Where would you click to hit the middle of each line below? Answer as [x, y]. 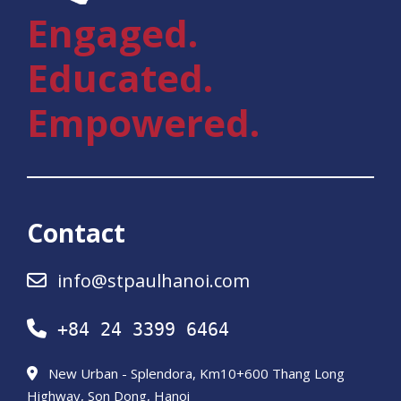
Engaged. [112, 33]
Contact [76, 233]
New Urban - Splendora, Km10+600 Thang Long [196, 374]
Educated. [120, 78]
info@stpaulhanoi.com [154, 281]
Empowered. [143, 123]
